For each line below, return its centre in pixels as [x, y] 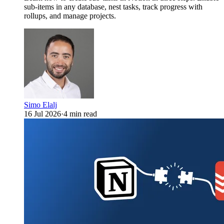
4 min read [80, 113]
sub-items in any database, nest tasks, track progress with [113, 6]
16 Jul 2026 [42, 113]
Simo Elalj [40, 104]
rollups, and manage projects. [70, 15]
